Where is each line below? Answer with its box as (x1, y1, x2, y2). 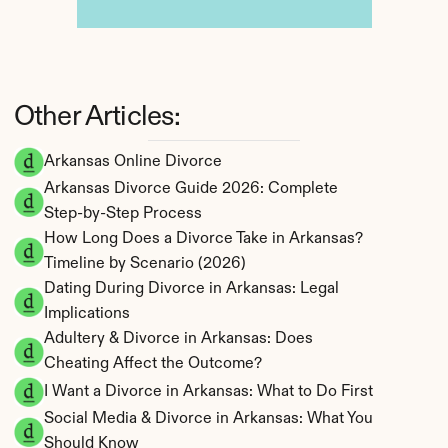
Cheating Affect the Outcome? (44, 356, 262, 372)
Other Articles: (14, 103, 181, 131)
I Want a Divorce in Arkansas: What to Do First (44, 383, 373, 400)
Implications (44, 306, 130, 322)
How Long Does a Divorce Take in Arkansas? (44, 231, 363, 247)
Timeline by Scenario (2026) (44, 256, 246, 272)
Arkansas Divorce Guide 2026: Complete (44, 181, 338, 197)
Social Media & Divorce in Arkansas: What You (44, 411, 373, 427)
